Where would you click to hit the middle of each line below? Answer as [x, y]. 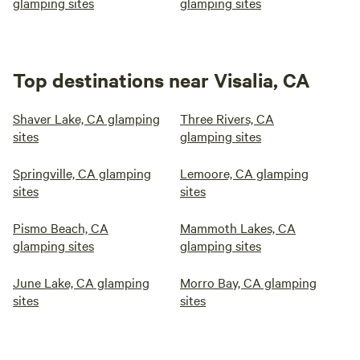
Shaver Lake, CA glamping [86, 118]
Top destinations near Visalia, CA [162, 80]
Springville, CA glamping [82, 173]
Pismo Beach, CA [61, 227]
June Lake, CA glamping [81, 282]
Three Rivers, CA [227, 118]
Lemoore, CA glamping [244, 173]
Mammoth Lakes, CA [238, 227]
